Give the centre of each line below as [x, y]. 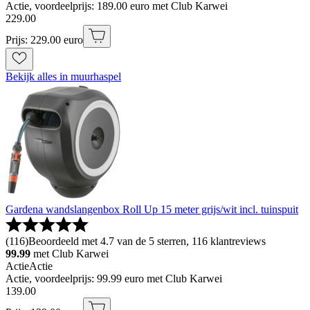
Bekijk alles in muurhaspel [63, 77]
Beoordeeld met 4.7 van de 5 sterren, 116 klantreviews [147, 241]
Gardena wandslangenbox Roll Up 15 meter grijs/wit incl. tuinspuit [152, 210]
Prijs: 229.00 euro [44, 40]
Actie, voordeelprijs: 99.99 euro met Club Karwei [114, 279]
